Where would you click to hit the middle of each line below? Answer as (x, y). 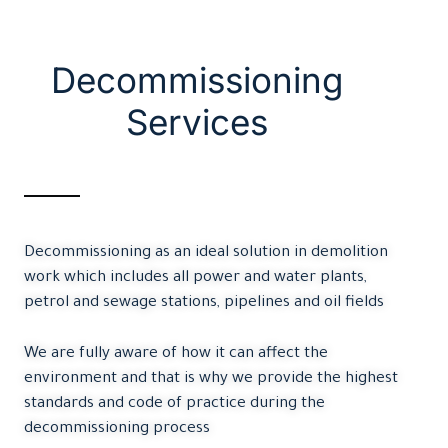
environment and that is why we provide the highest (211, 379)
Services (197, 122)
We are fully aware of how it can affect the (176, 354)
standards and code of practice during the (174, 404)
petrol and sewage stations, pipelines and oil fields (204, 304)
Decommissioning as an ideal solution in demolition (206, 254)
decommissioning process (117, 429)
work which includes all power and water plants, (195, 279)
